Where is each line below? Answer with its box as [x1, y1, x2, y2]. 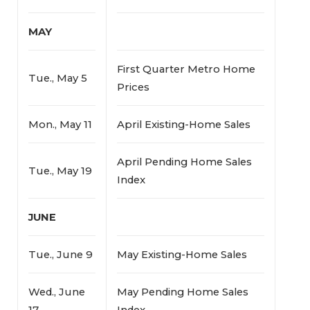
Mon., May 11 [28, 118, 92, 131]
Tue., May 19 [28, 164, 92, 177]
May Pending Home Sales [116, 285, 248, 298]
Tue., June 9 [28, 248, 93, 261]
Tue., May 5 [28, 71, 87, 84]
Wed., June [28, 285, 85, 298]
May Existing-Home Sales [116, 248, 247, 261]
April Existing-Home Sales [116, 118, 250, 131]
